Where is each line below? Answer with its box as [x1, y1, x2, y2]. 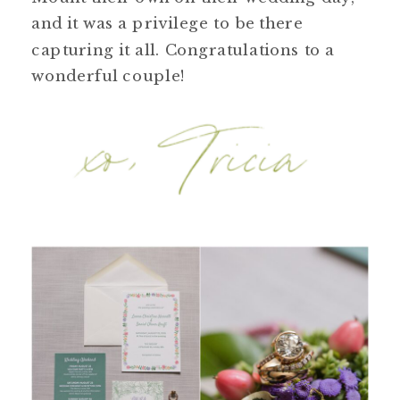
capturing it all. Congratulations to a [31, 39, 335, 59]
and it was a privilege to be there [31, 13, 304, 33]
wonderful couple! [31, 66, 186, 86]
